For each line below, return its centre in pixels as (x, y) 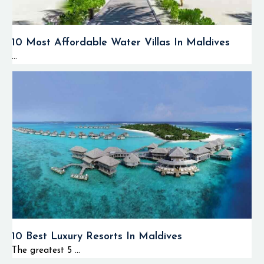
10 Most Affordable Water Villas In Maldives (121, 43)
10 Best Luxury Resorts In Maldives (97, 237)
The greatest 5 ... (46, 251)
